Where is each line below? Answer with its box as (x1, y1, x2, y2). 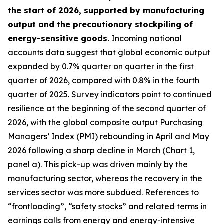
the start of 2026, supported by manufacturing (8, 5, 204, 15)
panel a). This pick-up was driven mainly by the (8, 159, 188, 169)
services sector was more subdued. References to (8, 187, 199, 197)
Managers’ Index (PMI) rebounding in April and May (8, 131, 209, 141)
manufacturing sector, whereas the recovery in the (8, 173, 202, 183)
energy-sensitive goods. (8, 33, 109, 43)
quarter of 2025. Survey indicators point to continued (8, 89, 212, 99)
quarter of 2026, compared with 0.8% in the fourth (8, 75, 199, 85)
